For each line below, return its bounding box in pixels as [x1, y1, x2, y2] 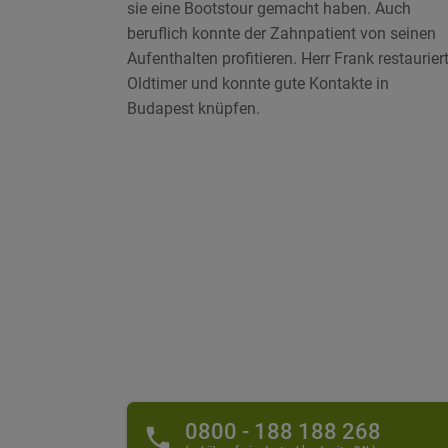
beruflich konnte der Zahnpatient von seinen [127, 24, 437, 44]
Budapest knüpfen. [127, 99, 261, 119]
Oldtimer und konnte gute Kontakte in [127, 74, 390, 94]
